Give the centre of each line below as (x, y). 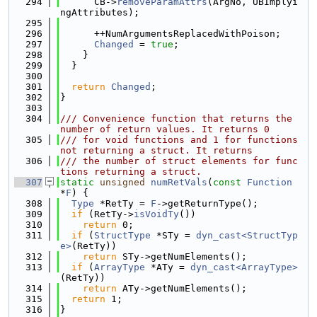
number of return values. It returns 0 (165, 129)
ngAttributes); (100, 12)
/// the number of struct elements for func (179, 161)
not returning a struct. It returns (156, 150)
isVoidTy (156, 214)
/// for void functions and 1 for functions (179, 140)
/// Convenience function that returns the (176, 119)
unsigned (122, 182)
